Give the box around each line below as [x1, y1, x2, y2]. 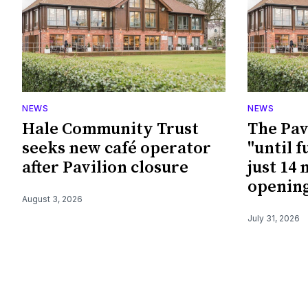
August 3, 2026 [22, 193, 82, 204]
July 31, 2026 [247, 212, 300, 223]
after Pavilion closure [22, 157, 188, 178]
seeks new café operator [22, 137, 211, 159]
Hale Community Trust [22, 118, 199, 140]
